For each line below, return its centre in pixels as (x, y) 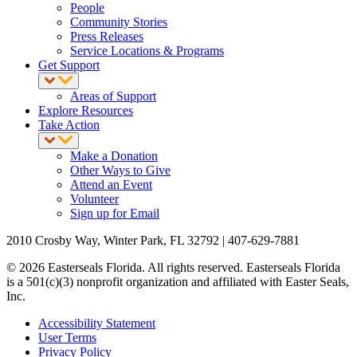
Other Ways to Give (120, 170)
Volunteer (94, 198)
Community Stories (119, 22)
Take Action (69, 124)
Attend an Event (111, 184)
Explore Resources (86, 110)
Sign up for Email (115, 213)
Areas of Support (113, 96)
